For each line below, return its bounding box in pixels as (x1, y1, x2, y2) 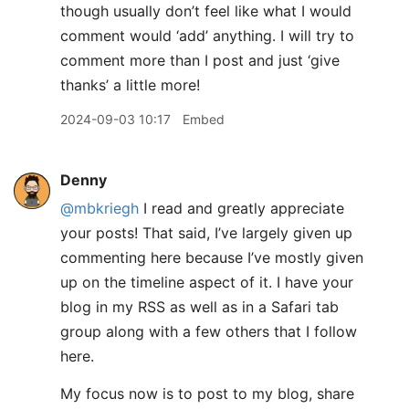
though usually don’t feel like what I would (60, 2, 351, 20)
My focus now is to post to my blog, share (60, 384, 354, 403)
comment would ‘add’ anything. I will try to (60, 26, 354, 45)
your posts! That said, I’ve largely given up (60, 224, 352, 242)
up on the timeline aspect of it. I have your (60, 273, 353, 291)
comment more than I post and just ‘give (60, 51, 340, 69)
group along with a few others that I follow (60, 322, 357, 341)
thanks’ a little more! (60, 76, 200, 94)
